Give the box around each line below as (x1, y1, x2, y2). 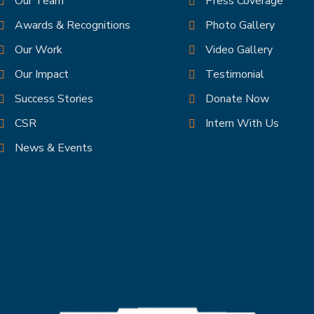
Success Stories (15, 91, 93, 107)
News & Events (15, 140, 93, 156)
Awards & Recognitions (15, 18, 130, 34)
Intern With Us (205, 116, 279, 132)
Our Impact (15, 67, 69, 83)
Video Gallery (205, 42, 273, 58)
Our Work (15, 42, 62, 58)
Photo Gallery (205, 18, 275, 34)
